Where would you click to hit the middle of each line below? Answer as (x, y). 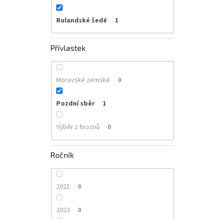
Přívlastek (68, 48)
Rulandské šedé (81, 20)
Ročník (62, 154)
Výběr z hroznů (78, 127)
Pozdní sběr (75, 104)
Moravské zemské (83, 80)
